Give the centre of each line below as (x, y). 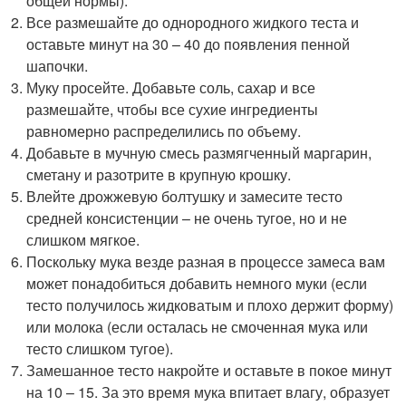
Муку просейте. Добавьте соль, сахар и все (171, 87)
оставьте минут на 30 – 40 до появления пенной (188, 43)
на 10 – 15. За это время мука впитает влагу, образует (208, 391)
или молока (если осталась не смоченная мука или (198, 326)
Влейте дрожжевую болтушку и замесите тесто (185, 196)
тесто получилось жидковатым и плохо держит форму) (210, 304)
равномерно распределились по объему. (164, 130)
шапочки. (58, 65)
